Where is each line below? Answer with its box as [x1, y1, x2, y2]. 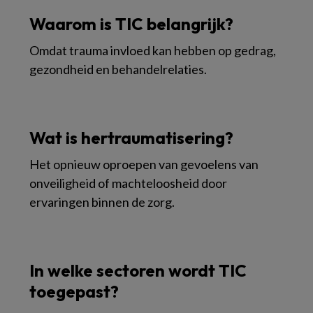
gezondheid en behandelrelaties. [29, 61, 207, 77]
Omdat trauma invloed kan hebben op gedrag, [29, 43, 276, 58]
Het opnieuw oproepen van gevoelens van [29, 156, 259, 172]
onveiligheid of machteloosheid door [29, 175, 227, 191]
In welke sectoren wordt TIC [29, 260, 247, 281]
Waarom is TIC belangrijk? [29, 13, 233, 34]
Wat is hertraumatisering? [29, 127, 233, 148]
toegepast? [29, 281, 119, 302]
